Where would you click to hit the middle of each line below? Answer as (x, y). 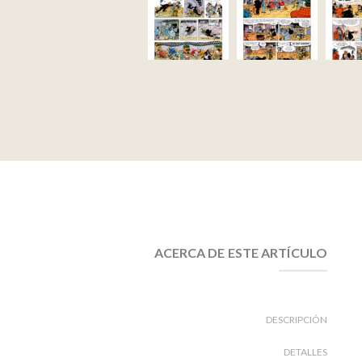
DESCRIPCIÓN (297, 319)
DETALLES (305, 351)
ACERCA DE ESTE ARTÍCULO (240, 252)
